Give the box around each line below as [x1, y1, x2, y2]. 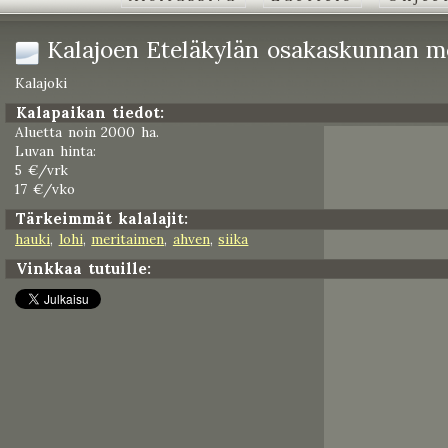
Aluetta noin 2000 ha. [15, 123, 159, 142]
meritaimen [91, 229, 165, 248]
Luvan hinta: [15, 142, 96, 161]
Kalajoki [15, 73, 67, 92]
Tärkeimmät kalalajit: [16, 209, 188, 229]
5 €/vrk [15, 161, 68, 180]
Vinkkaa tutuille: [16, 258, 151, 278]
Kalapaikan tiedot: [16, 102, 164, 122]
